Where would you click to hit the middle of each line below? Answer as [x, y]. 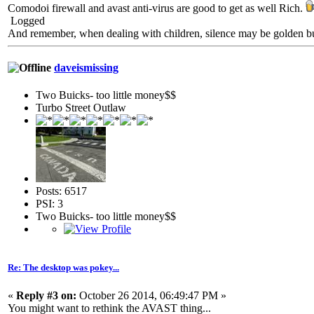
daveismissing [86, 68]
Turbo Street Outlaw [81, 108]
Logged [26, 20]
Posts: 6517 [61, 191]
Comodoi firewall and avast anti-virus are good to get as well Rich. [157, 8]
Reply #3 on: [46, 295]
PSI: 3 [49, 204]
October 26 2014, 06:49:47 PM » [151, 295]
